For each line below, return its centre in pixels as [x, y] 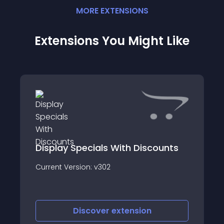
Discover [92, 211]
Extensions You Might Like [112, 41]
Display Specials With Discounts [107, 147]
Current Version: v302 [73, 167]
